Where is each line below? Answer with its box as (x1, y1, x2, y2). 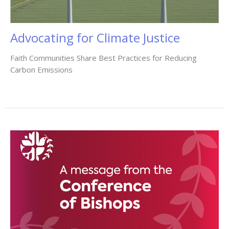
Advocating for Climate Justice (10, 29, 180, 47)
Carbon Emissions (10, 64, 73, 75)
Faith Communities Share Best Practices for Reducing (10, 53, 197, 63)
